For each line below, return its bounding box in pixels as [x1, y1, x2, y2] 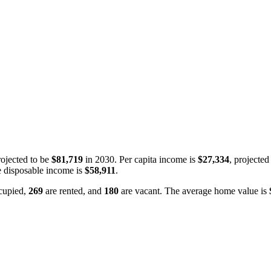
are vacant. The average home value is [119, 185, 269, 196]
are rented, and [43, 185, 104, 196]
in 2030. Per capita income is [83, 154, 198, 165]
